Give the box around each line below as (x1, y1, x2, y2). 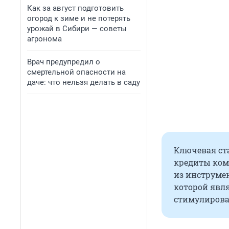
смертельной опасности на (27, 67, 126, 77)
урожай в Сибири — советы (27, 24, 127, 33)
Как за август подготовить (27, 4, 124, 13)
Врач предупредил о (27, 57, 100, 66)
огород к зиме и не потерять (27, 14, 130, 23)
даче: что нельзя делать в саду (27, 78, 140, 87)
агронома (27, 34, 62, 43)
